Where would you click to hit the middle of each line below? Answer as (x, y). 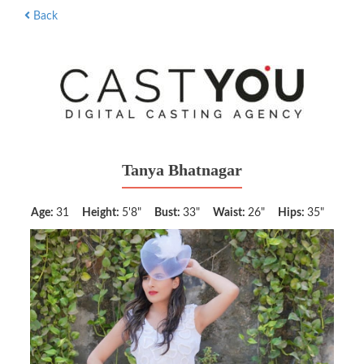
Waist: (230, 213)
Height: (102, 213)
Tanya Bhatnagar (182, 170)
